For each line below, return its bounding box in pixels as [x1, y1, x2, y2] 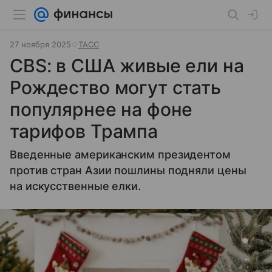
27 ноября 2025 [10, 39, 71, 49]
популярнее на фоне [10, 98, 193, 120]
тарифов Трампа [10, 120, 158, 142]
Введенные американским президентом [10, 148, 231, 161]
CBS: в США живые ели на [10, 55, 244, 76]
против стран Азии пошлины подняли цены [10, 164, 246, 177]
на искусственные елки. [10, 180, 141, 192]
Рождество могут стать [10, 76, 221, 98]
